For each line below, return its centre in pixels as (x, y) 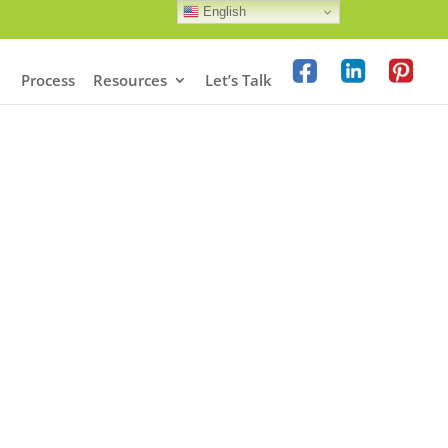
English (223, 11)
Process (48, 79)
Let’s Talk (238, 79)
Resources (130, 79)
